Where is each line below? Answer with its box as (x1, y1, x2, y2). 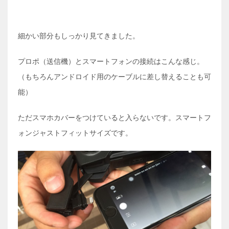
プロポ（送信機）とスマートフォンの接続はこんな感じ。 (18, 57, 204, 65)
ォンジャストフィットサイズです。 (18, 128, 132, 137)
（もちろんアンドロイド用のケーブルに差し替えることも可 (18, 72, 211, 81)
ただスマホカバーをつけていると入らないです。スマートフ (18, 113, 211, 122)
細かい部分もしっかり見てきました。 (18, 31, 140, 40)
